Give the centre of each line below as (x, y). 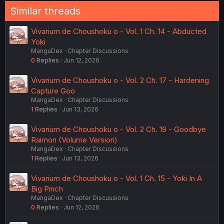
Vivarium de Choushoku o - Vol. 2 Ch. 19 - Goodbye (118, 129)
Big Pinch (47, 188)
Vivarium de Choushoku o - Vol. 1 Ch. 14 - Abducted (119, 31)
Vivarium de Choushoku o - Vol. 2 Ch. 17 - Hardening (120, 80)
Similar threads (45, 11)
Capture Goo (53, 90)
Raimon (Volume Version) (74, 139)
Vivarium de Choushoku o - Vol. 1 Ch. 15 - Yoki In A (116, 178)
